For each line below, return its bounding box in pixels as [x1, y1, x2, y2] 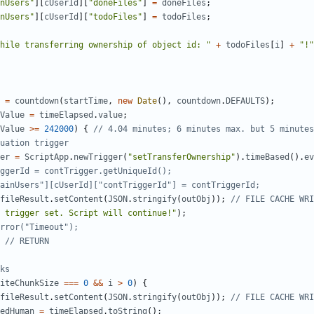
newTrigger [74, 152, 123, 163]
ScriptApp [25, 152, 69, 163]
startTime [64, 96, 108, 107]
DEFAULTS [226, 96, 265, 107]
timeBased [245, 152, 289, 163]
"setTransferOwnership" [128, 152, 235, 163]
